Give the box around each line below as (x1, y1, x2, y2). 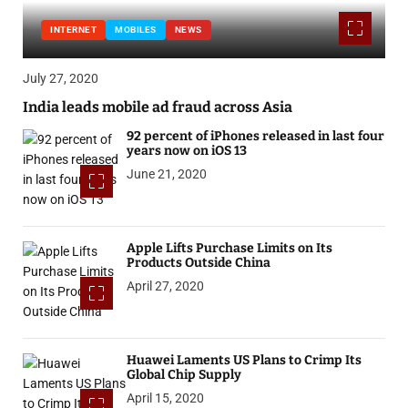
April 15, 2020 (126, 391, 204, 406)
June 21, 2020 (126, 167, 207, 182)
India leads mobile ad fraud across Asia (23, 98, 292, 117)
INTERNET (50, 25, 97, 36)
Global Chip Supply (126, 367, 241, 383)
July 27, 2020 (23, 71, 98, 87)
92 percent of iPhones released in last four (126, 128, 384, 145)
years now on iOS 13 (126, 143, 247, 159)
